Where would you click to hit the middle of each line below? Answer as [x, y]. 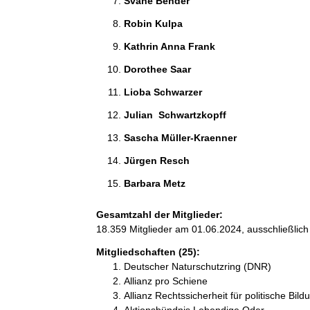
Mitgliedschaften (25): [148, 252]
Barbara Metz [156, 183]
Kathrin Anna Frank [171, 46]
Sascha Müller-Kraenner [181, 137]
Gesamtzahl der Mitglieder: [159, 214]
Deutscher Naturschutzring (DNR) [197, 266]
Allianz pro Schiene [165, 281]
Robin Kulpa [154, 23]
